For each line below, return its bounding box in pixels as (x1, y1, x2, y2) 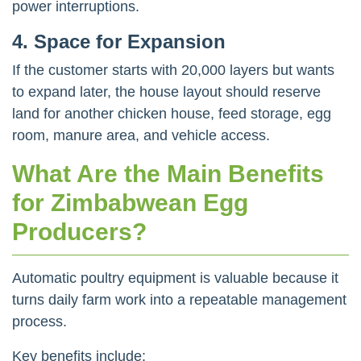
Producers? (12, 218, 147, 245)
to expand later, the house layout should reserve (12, 83, 321, 100)
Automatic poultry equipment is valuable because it (12, 269, 338, 286)
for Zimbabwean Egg (12, 189, 248, 216)
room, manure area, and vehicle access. (12, 127, 270, 143)
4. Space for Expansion (12, 30, 226, 52)
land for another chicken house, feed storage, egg (12, 105, 331, 122)
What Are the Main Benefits (12, 160, 324, 187)
